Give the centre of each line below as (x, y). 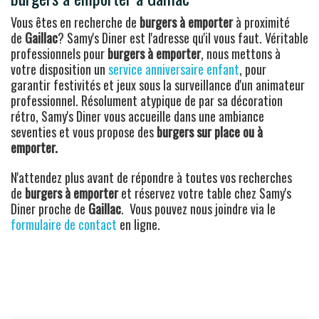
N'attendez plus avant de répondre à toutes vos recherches (151, 177)
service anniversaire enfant (174, 69)
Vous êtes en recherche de (75, 22)
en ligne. (138, 224)
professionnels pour (59, 53)
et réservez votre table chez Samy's (205, 193)
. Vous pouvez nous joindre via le (198, 208)
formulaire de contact (64, 224)
